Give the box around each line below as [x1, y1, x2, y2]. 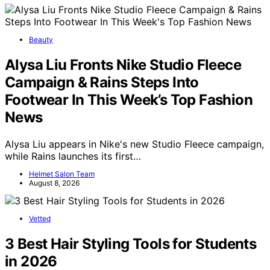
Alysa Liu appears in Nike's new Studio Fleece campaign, [5, 138, 264, 151]
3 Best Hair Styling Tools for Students [5, 234, 257, 253]
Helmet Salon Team [29, 169, 95, 179]
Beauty [29, 35, 53, 45]
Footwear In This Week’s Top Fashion [5, 91, 253, 109]
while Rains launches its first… [5, 150, 141, 163]
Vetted [29, 214, 51, 224]
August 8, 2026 [29, 178, 80, 188]
